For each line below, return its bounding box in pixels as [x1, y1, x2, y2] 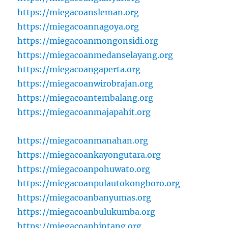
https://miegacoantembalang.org [17, 92, 154, 103]
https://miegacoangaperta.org [17, 64, 141, 74]
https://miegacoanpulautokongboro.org [17, 178, 181, 188]
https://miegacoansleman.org [17, 7, 139, 17]
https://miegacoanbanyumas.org [17, 192, 152, 203]
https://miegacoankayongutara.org [17, 149, 161, 160]
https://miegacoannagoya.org [17, 21, 139, 32]
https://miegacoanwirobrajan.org [17, 78, 154, 89]
